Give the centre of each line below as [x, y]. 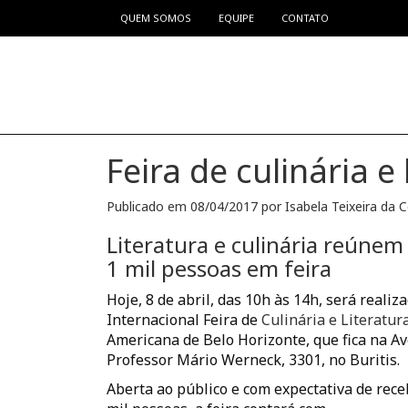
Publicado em [148, 207]
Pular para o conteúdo [98, 20]
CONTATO [305, 18]
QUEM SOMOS [156, 18]
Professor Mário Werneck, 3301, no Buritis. [253, 360]
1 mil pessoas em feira [219, 269]
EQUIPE [236, 18]
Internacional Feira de [184, 320]
